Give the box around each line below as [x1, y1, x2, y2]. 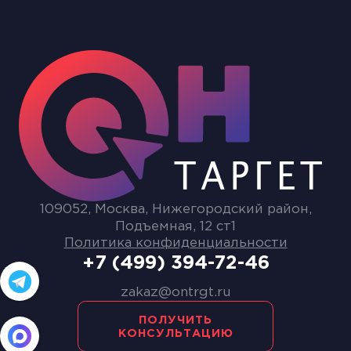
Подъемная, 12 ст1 [115, 221, 236, 233]
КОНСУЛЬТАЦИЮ [118, 327, 233, 338]
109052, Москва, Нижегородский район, [39, 204, 312, 216]
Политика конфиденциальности [63, 237, 288, 250]
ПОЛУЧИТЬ [139, 314, 212, 325]
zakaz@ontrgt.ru [120, 287, 231, 299]
